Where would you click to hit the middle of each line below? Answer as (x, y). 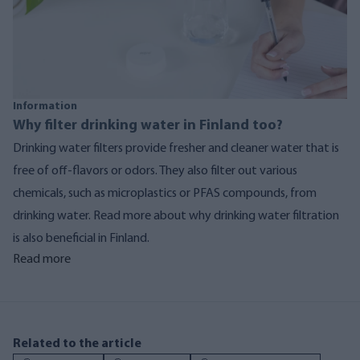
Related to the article (77, 344)
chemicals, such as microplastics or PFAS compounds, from (165, 193)
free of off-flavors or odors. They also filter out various (155, 171)
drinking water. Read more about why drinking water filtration (176, 216)
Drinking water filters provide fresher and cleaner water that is (176, 148)
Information (45, 106)
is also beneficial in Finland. (81, 238)
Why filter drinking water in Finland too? (148, 125)
